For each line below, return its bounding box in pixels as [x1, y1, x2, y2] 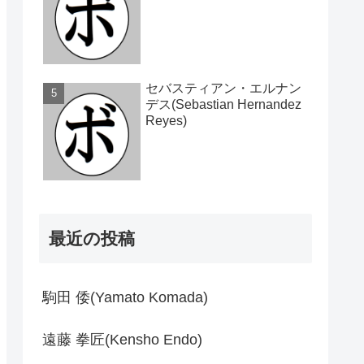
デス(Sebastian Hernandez [145, 97, 301, 111]
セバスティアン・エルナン [145, 80, 301, 95]
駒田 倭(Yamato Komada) [42, 288, 208, 305]
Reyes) [145, 113, 187, 128]
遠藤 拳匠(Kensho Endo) [42, 331, 202, 348]
